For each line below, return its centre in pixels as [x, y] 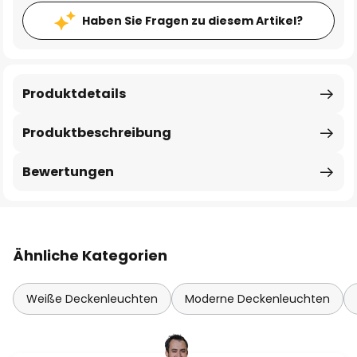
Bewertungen [68, 172]
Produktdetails [74, 94]
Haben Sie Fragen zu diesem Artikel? [192, 21]
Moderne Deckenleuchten [257, 299]
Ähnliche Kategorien [90, 255]
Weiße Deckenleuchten [92, 299]
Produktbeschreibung [97, 133]
